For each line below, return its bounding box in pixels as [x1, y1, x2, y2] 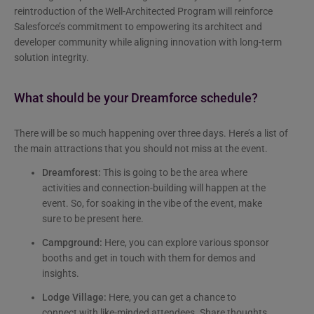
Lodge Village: [42, 292, 107, 303]
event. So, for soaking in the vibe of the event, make [42, 198, 262, 210]
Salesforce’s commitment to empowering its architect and [14, 21, 262, 33]
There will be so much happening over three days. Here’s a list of [14, 128, 288, 139]
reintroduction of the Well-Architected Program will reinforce [14, 6, 273, 18]
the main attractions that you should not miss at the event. [14, 143, 268, 155]
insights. [42, 268, 79, 280]
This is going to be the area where [103, 167, 247, 179]
